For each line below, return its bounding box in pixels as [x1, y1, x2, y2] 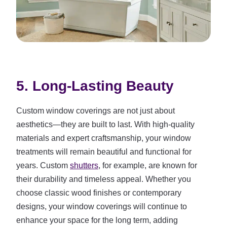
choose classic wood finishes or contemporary [16, 188, 181, 197]
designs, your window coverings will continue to [16, 202, 187, 211]
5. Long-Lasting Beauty [16, 78, 174, 94]
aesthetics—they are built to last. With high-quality [16, 120, 195, 129]
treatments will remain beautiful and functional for [16, 147, 192, 156]
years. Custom [16, 161, 70, 170]
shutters [70, 161, 98, 170]
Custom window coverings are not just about [16, 106, 175, 115]
